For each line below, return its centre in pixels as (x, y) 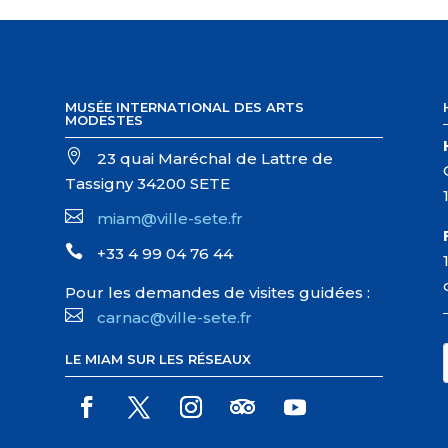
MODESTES (103, 119)
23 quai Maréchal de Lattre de (212, 158)
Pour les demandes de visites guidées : (217, 292)
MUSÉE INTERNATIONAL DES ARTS (184, 106)
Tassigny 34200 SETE (147, 183)
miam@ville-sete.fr (169, 218)
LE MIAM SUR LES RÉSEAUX (157, 358)
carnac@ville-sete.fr (174, 317)
